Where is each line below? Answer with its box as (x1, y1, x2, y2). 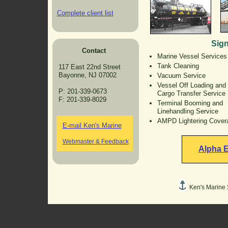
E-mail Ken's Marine (62, 122, 122, 129)
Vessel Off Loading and (157, 81, 226, 89)
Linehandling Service (157, 107, 218, 115)
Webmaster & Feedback (62, 138, 129, 145)
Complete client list (56, 9, 113, 17)
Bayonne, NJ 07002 (58, 71, 117, 79)
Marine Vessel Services (157, 52, 227, 60)
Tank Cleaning (157, 62, 199, 70)
